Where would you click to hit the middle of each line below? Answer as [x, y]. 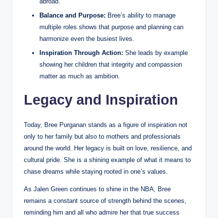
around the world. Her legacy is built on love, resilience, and [108, 148]
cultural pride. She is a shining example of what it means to [107, 160]
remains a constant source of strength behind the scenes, [105, 201]
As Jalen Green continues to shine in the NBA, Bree [97, 189]
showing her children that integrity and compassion [111, 65]
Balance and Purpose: [73, 16]
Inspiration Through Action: [81, 53]
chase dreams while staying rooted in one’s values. [96, 172]
